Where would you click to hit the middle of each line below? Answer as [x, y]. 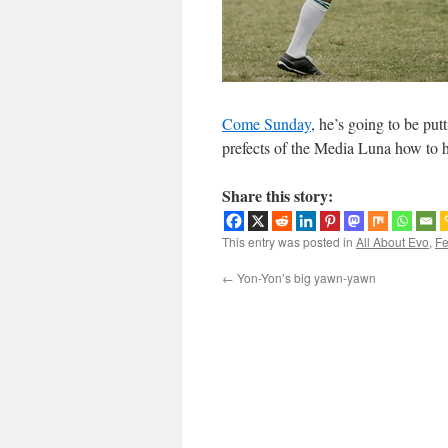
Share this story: [277, 195]
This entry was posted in [289, 241]
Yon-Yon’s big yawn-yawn [305, 277]
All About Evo [392, 241]
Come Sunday [266, 123]
